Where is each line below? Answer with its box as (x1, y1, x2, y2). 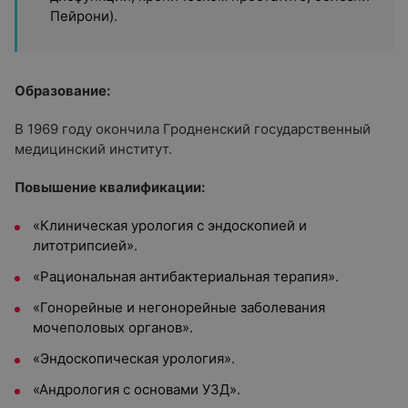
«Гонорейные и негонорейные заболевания (33, 299, 325, 316)
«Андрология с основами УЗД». (33, 381, 240, 398)
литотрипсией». (33, 237, 138, 254)
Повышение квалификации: (15, 178, 205, 196)
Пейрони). (50, 7, 117, 25)
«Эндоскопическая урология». (33, 350, 235, 367)
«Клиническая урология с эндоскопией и (33, 217, 307, 234)
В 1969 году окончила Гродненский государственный (15, 120, 371, 138)
